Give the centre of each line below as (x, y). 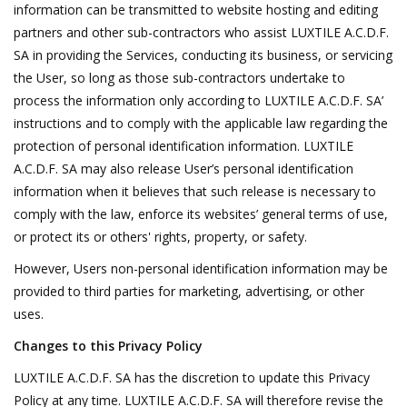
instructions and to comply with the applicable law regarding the (201, 123)
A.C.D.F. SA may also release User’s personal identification (184, 168)
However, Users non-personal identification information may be (201, 268)
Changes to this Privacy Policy (108, 345)
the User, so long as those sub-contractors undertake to (179, 77)
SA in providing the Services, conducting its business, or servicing (203, 55)
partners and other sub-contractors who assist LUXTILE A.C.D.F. (201, 32)
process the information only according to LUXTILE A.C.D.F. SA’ (199, 100)
